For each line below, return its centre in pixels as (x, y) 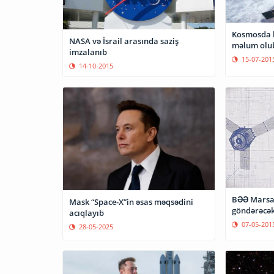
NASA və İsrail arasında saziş (124, 41)
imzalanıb (88, 52)
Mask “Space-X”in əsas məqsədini (131, 202)
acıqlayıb (87, 213)
